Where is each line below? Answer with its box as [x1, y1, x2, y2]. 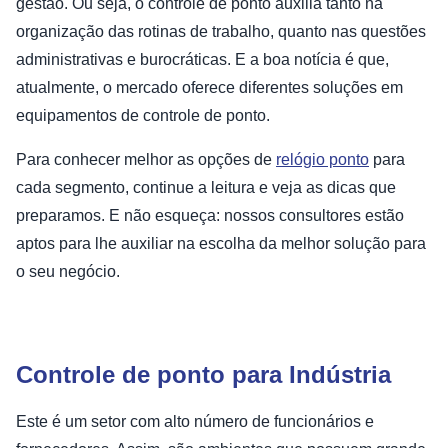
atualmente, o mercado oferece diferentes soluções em [16, 79, 403, 97]
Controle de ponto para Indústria [16, 361, 391, 389]
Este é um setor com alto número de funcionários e [16, 413, 374, 431]
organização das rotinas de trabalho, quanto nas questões [16, 23, 426, 41]
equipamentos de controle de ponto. [16, 107, 270, 125]
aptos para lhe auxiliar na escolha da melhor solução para [16, 235, 426, 253]
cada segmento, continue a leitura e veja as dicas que [16, 179, 396, 197]
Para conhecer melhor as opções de [16, 151, 276, 169]
